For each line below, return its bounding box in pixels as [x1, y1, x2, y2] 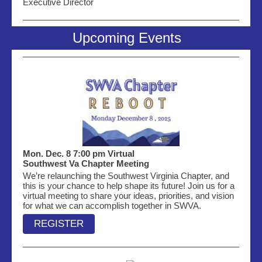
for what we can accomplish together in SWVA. [23, 201, 201, 211]
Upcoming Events [73, 30, 189, 46]
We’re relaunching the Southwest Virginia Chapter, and [23, 171, 229, 181]
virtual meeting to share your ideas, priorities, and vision [23, 191, 234, 201]
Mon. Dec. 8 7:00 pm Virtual [23, 149, 135, 158]
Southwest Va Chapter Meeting [23, 158, 149, 168]
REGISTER [34, 218, 84, 229]
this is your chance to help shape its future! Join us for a [23, 181, 235, 191]
